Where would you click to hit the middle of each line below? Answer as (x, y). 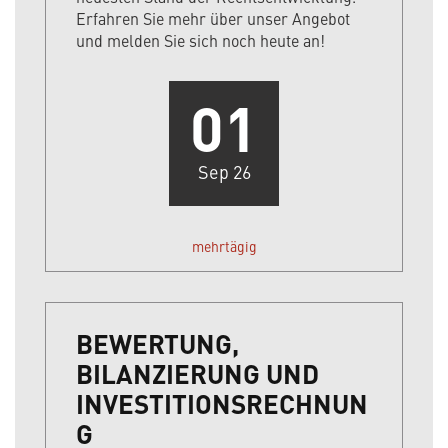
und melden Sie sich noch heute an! (200, 40)
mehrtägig (224, 246)
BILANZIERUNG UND (197, 373)
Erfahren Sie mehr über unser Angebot (213, 18)
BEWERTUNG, (157, 343)
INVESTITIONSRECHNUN (222, 403)
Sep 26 (224, 172)
